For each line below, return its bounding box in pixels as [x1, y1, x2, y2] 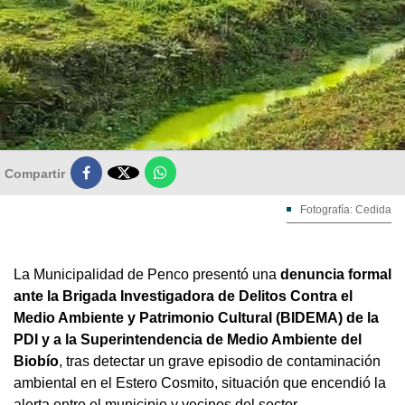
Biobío [14, 353, 59, 369]
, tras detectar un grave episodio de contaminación [59, 353, 381, 369]
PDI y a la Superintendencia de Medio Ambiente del [14, 331, 362, 347]
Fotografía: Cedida [300, 202, 391, 216]
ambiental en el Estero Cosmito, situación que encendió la [14, 374, 386, 391]
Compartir [5, 165, 65, 181]
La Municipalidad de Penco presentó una [14, 266, 280, 282]
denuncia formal [280, 266, 391, 282]
